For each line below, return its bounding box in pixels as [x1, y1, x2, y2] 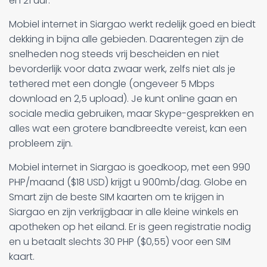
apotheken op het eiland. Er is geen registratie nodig [9, 219, 251, 234]
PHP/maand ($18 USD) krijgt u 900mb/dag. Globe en [9, 175, 247, 189]
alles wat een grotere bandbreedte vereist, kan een [9, 121, 247, 135]
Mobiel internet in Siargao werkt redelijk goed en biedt [9, 17, 256, 31]
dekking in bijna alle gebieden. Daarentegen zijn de [9, 32, 244, 46]
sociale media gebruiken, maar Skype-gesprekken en [9, 106, 254, 120]
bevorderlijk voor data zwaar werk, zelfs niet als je [9, 61, 235, 76]
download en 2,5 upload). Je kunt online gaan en [9, 91, 237, 105]
